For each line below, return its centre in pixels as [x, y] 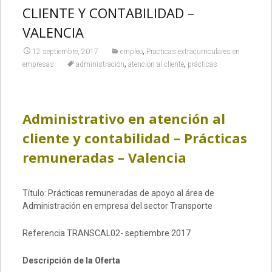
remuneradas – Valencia [104, 157]
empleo [131, 52]
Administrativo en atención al [124, 118]
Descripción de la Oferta [71, 260]
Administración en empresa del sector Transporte [117, 206]
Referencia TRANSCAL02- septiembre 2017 [106, 233]
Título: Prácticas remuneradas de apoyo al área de [118, 193]
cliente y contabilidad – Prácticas [134, 138]
